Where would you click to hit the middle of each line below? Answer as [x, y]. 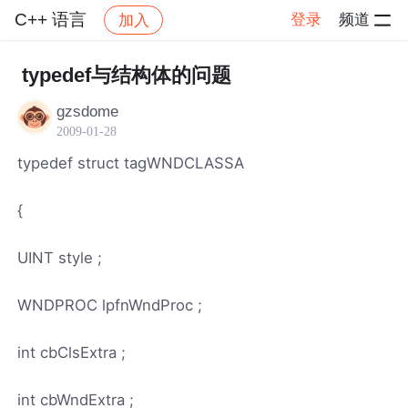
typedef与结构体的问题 [126, 75]
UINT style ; [60, 257]
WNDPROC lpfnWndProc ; [110, 305]
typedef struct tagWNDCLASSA [131, 163]
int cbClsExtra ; [72, 352]
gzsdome [88, 111]
